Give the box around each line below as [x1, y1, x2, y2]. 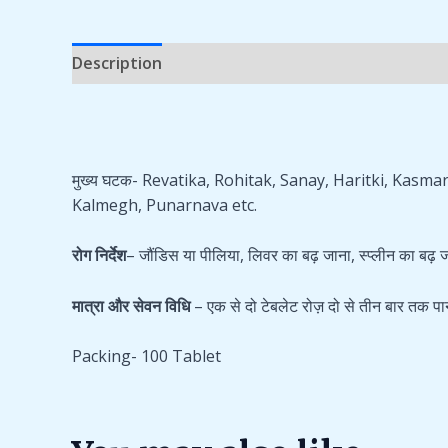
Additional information [182, 51, 359, 74]
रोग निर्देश [72, 244, 126, 267]
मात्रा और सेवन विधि [72, 294, 190, 317]
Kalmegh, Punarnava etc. [72, 193, 257, 216]
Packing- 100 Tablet [72, 345, 221, 368]
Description [72, 51, 162, 74]
